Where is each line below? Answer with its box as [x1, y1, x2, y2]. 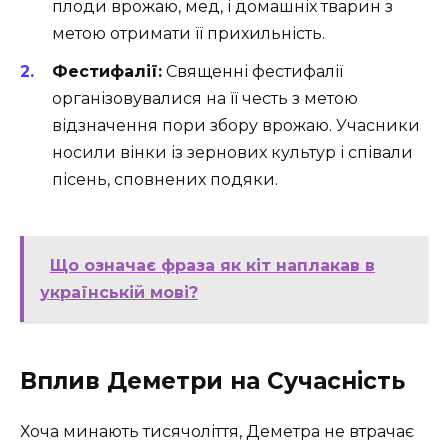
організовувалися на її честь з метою [52, 88, 358, 108]
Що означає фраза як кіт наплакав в [50, 256, 375, 276]
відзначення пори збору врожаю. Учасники [52, 115, 420, 135]
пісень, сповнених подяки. [52, 169, 278, 189]
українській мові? [40, 283, 198, 303]
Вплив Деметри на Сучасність [20, 367, 405, 396]
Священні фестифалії [162, 61, 343, 81]
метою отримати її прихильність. [52, 23, 325, 43]
